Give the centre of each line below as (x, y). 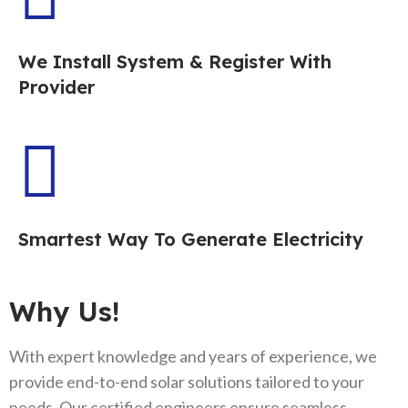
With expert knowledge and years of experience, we (193, 356)
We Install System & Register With (175, 61)
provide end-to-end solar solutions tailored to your (187, 381)
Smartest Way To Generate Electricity (191, 239)
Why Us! (64, 311)
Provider (56, 87)
